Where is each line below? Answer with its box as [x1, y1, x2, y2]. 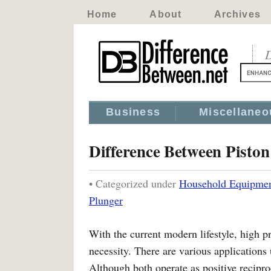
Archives [214, 9, 261, 19]
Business [106, 106, 161, 118]
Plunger [89, 193, 123, 207]
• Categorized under [89, 176, 179, 191]
